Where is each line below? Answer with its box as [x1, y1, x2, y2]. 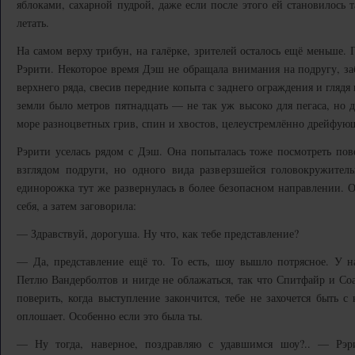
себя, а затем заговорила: [17, 198, 136, 213]
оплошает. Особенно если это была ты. [17, 308, 203, 323]
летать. [17, 15, 49, 30]
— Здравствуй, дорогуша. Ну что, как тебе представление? [17, 226, 299, 241]
